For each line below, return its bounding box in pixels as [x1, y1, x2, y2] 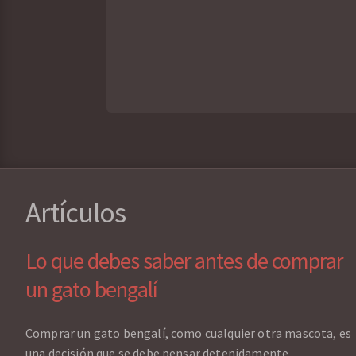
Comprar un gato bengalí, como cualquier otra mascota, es [25, 325, 351, 342]
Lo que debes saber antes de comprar [25, 246, 343, 276]
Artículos [25, 195, 126, 231]
